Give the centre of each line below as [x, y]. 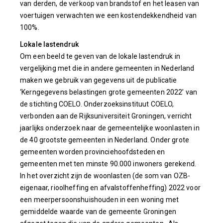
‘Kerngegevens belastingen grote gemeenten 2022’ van [109, 92]
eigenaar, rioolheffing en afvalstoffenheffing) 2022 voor [110, 188]
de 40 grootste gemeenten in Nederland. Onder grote [105, 140]
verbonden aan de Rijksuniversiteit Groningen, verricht [106, 116]
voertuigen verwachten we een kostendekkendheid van [109, 15]
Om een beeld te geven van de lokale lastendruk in [100, 56]
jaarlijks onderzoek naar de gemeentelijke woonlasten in [110, 128]
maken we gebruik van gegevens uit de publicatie [99, 80]
